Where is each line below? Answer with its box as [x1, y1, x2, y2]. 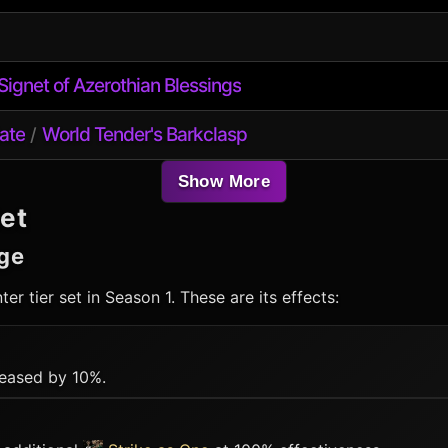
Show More [177, 172, 271, 191]
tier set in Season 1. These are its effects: [24, 287, 339, 307]
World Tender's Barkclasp [41, 123, 247, 146]
